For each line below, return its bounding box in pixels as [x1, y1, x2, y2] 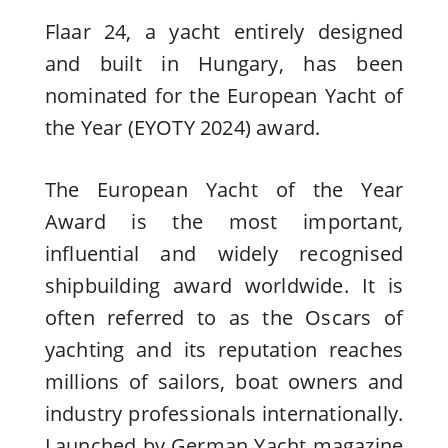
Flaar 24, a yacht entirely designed [44, 17, 404, 45]
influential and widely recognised [44, 239, 404, 267]
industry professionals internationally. [44, 399, 404, 427]
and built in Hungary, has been [44, 49, 404, 77]
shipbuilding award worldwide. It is [44, 271, 404, 299]
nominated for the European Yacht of [44, 81, 404, 109]
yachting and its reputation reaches [44, 335, 404, 363]
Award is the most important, [44, 207, 404, 235]
